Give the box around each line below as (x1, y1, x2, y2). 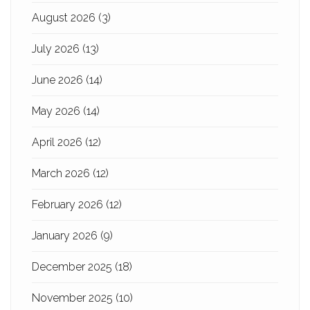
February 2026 (32, 198, 106, 211)
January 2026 (32, 229, 100, 242)
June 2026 (32, 73, 86, 86)
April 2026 (32, 136, 85, 149)
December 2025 (32, 260, 115, 273)
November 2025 (32, 291, 116, 304)
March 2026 (32, 167, 93, 180)
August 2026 (32, 11, 98, 24)
